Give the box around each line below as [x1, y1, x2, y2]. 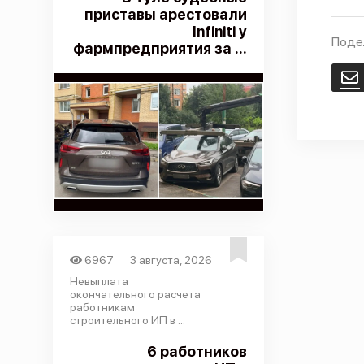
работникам [69, 301, 135, 314]
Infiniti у [192, 23, 247, 40]
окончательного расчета [69, 288, 201, 301]
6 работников [146, 343, 247, 360]
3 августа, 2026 [130, 253, 213, 266]
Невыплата [69, 275, 128, 288]
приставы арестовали [84, 6, 247, 23]
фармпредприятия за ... [72, 40, 247, 57]
